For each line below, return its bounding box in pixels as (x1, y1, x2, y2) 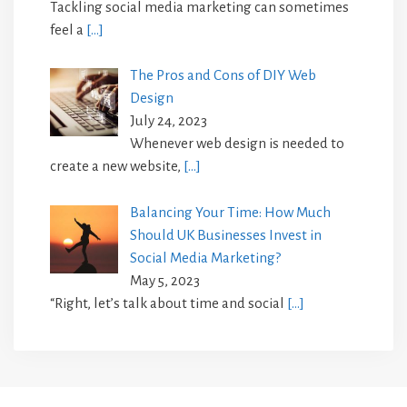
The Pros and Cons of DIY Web (129, 67, 316, 84)
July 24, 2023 (129, 113, 207, 129)
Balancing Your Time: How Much (129, 203, 331, 220)
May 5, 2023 (129, 272, 200, 288)
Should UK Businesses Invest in (129, 226, 322, 243)
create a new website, (50, 158, 184, 174)
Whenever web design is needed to (129, 135, 344, 152)
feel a (50, 21, 86, 37)
